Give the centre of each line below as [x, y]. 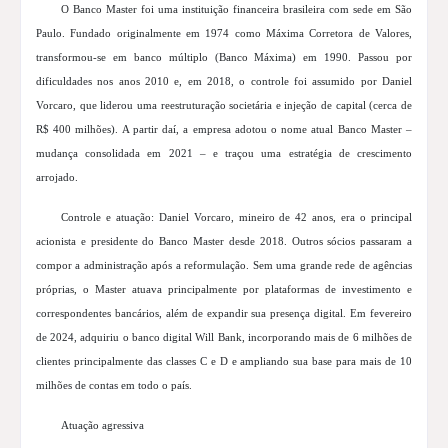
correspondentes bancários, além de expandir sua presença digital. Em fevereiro [224, 313]
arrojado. [57, 177]
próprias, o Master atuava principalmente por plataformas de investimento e [224, 289]
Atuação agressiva [102, 425]
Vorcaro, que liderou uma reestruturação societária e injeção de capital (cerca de [224, 105]
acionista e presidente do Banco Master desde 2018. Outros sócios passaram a [224, 241]
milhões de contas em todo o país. [114, 385]
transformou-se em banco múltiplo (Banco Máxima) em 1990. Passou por [224, 57]
